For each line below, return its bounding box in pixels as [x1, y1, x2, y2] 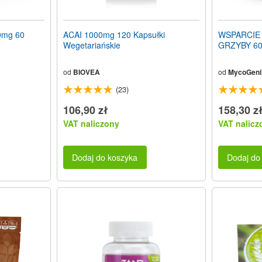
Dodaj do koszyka [72, 151, 138, 164]
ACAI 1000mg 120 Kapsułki [63, 28, 165, 40]
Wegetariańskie [63, 39, 120, 51]
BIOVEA [73, 66, 100, 77]
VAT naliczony [63, 117, 119, 129]
